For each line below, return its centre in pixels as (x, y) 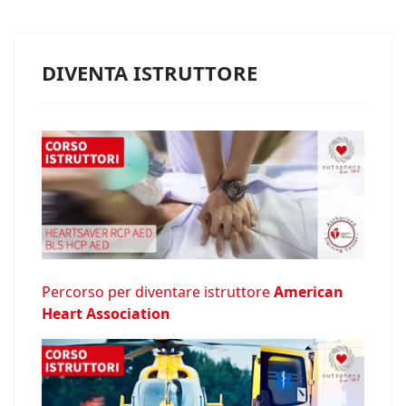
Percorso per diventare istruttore (158, 292)
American (309, 292)
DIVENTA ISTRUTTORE (150, 72)
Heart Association (106, 314)
